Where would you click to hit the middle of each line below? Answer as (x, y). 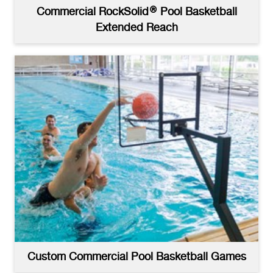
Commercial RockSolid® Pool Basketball (136, 12)
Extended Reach (136, 28)
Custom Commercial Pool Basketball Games (136, 257)
